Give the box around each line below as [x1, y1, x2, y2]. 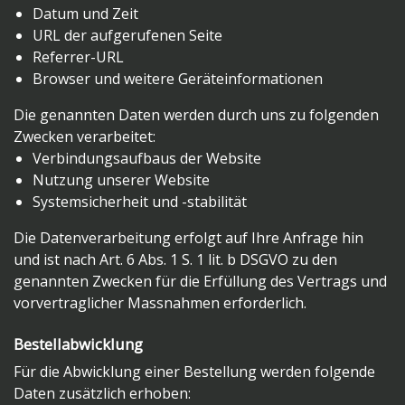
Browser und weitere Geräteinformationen [32, 69, 323, 89]
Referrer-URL [32, 47, 124, 68]
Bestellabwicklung [14, 334, 143, 355]
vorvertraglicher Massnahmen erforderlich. [14, 293, 306, 314]
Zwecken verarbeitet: [14, 127, 155, 147]
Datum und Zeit [32, 4, 138, 24]
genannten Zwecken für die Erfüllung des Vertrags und [14, 271, 387, 292]
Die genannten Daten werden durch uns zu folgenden [14, 105, 379, 126]
